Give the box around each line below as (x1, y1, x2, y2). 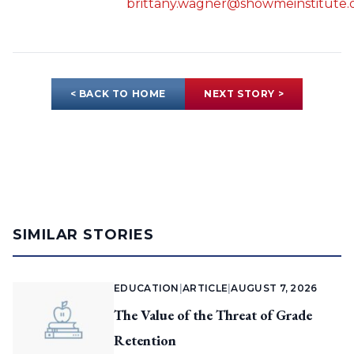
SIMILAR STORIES (13, 226, 154, 244)
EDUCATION (114, 282, 179, 295)
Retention (114, 331, 176, 350)
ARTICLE (183, 282, 228, 295)
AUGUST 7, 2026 (231, 282, 318, 295)
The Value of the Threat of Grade (114, 306, 312, 325)
